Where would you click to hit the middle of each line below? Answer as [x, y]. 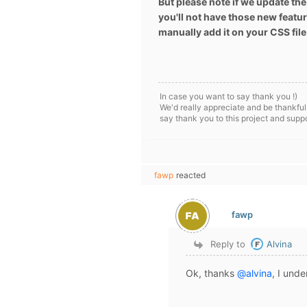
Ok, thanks [211, 273]
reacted [191, 175]
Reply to [228, 244]
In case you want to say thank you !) [229, 96]
